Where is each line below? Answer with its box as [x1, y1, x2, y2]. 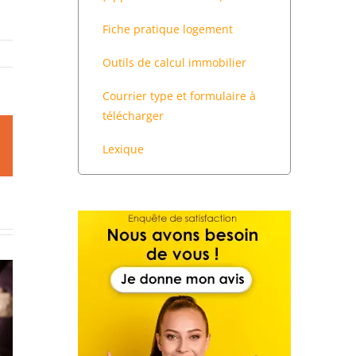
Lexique [103, 141, 144, 157]
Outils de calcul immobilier [103, 55, 246, 70]
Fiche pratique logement [103, 21, 233, 37]
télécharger [103, 108, 164, 123]
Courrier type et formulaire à [103, 88, 256, 103]
